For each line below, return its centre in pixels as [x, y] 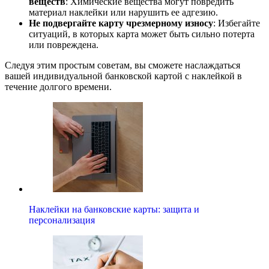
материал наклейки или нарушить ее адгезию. [123, 12]
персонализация [62, 220]
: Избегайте [237, 23]
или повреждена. [64, 45]
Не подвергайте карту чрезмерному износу [121, 23]
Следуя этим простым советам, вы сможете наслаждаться [122, 65]
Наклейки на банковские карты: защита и [114, 209]
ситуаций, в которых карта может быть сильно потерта [142, 34]
